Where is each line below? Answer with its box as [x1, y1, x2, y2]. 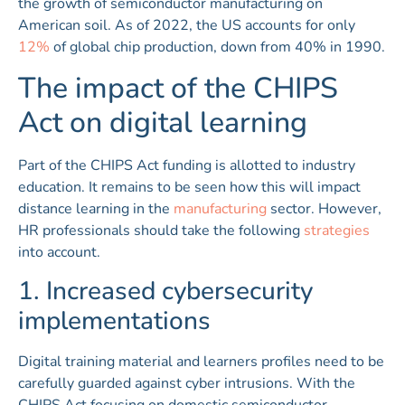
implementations [18, 304, 211, 339]
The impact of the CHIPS [18, 69, 338, 108]
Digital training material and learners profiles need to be [18, 352, 384, 372]
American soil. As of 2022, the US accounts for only [18, 15, 355, 36]
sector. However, [267, 199, 381, 220]
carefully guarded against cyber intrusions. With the [18, 373, 355, 394]
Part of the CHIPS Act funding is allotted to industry [18, 155, 355, 176]
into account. [18, 242, 100, 263]
